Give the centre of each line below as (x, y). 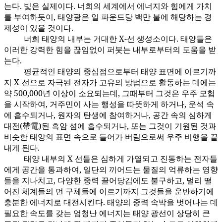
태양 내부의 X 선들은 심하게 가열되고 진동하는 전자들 (121, 159)
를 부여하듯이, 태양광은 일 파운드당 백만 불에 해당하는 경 (108, 17)
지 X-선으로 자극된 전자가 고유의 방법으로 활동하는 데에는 (110, 83)
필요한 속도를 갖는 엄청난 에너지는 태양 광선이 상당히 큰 (107, 213)
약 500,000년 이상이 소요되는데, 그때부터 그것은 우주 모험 (110, 93)
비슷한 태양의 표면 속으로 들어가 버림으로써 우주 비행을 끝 (111, 137)
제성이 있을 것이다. (39, 28)
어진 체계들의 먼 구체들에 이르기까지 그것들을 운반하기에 (109, 192)
